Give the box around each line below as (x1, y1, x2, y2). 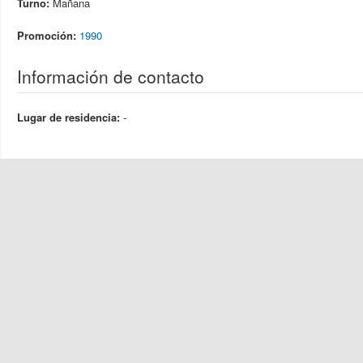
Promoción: (17, 28, 79, 43)
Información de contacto (17, 64, 204, 88)
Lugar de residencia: (17, 109, 123, 125)
